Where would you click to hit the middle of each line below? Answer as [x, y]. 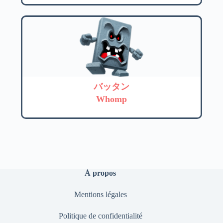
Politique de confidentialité [100, 216]
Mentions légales [100, 194]
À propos [101, 173]
